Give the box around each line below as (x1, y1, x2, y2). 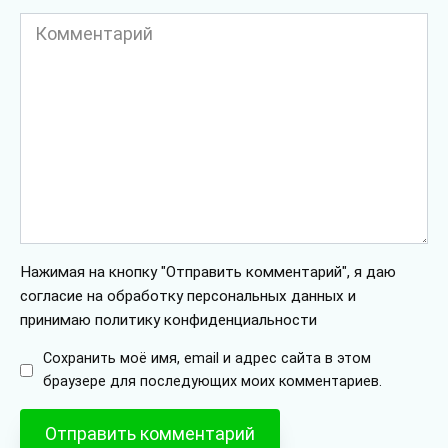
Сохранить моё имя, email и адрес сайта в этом (43, 350, 371, 367)
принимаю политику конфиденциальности (20, 311, 317, 329)
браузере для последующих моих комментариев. (43, 373, 382, 390)
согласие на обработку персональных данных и (20, 287, 356, 305)
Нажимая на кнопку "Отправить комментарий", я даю (20, 263, 396, 281)
